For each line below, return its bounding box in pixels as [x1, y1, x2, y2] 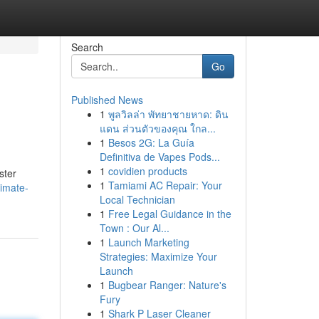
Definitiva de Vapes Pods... [99, 150, 220, 164]
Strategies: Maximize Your [99, 249, 217, 263]
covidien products [108, 164, 187, 178]
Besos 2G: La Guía [108, 135, 194, 150]
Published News [70, 93, 143, 107]
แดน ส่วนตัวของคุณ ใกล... [99, 121, 216, 135]
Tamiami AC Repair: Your [108, 178, 222, 192]
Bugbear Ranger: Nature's [108, 278, 226, 292]
